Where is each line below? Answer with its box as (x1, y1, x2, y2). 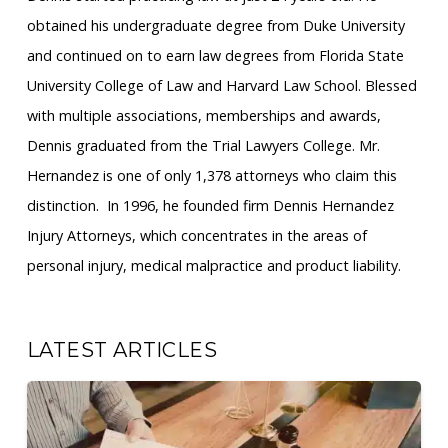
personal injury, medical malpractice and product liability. (27, 256, 401, 276)
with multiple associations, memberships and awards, (27, 106, 381, 126)
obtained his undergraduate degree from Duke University (27, 16, 405, 36)
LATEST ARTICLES (27, 338, 217, 363)
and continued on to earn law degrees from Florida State (27, 46, 404, 66)
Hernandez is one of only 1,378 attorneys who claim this (27, 166, 397, 186)
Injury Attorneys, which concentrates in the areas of (27, 226, 367, 246)
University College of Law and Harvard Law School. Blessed (27, 76, 417, 96)
